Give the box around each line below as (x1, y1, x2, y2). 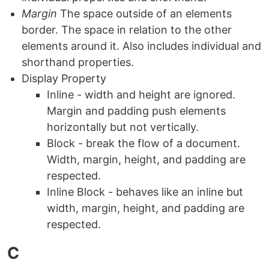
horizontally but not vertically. (47, 121, 199, 133)
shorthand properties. (22, 56, 134, 68)
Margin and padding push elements (47, 104, 226, 117)
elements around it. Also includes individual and (22, 40, 261, 52)
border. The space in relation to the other (22, 23, 232, 36)
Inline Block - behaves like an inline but (47, 186, 243, 198)
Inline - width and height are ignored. (47, 88, 235, 101)
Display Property (22, 72, 106, 85)
